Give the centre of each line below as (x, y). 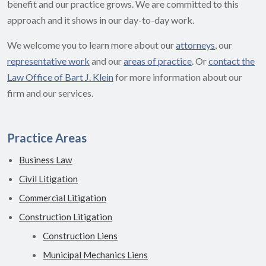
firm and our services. (50, 93)
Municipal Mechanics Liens (95, 255)
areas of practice (158, 61)
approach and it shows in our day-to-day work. (101, 20)
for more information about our (178, 77)
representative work (48, 61)
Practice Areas (47, 138)
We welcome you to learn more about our (91, 45)
